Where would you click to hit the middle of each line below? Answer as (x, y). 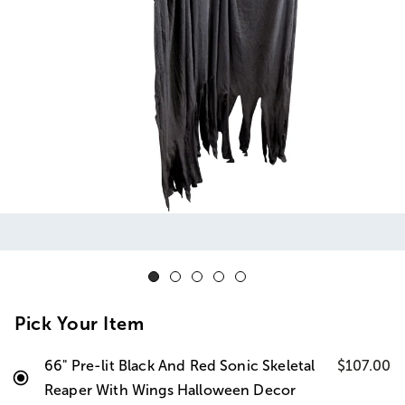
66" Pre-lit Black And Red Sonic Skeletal (180, 366)
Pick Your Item (79, 324)
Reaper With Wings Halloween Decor (170, 390)
